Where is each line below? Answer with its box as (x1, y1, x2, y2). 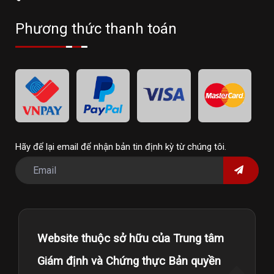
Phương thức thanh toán (15, 20, 177, 37)
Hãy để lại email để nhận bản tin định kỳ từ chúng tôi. (15, 141, 226, 153)
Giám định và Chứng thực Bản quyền (37, 254, 221, 268)
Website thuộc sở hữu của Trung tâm (37, 232, 224, 246)
